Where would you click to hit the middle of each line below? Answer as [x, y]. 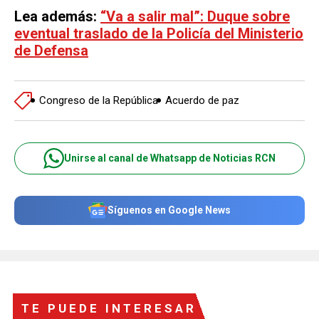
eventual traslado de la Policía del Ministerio [159, 33]
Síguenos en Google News [169, 210]
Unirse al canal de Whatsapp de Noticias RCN [170, 158]
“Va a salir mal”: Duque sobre [195, 16]
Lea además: [57, 16]
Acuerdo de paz [202, 100]
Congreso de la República [99, 100]
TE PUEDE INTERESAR [109, 308]
